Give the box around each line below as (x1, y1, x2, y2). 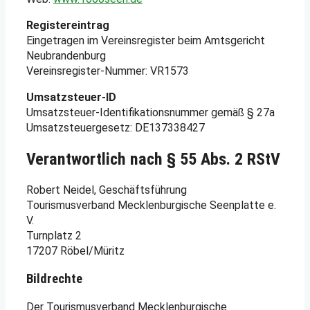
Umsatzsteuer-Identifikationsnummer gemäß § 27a (26, 105, 275, 119)
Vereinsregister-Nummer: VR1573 (26, 64, 189, 77)
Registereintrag (26, 18, 109, 32)
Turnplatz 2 (26, 228, 82, 242)
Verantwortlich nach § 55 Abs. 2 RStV (26, 149, 280, 169)
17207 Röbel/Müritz (26, 244, 125, 257)
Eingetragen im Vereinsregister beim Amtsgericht (26, 33, 265, 47)
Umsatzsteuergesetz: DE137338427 (26, 120, 205, 134)
